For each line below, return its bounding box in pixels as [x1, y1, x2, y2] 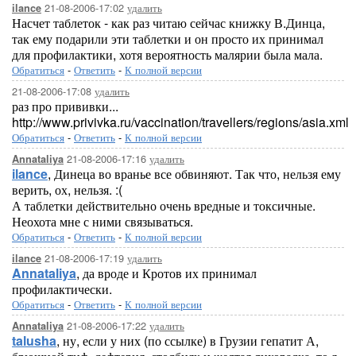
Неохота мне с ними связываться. [12, 212, 193, 230]
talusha [12, 331, 56, 350]
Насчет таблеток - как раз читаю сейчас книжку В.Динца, [12, 14, 325, 32]
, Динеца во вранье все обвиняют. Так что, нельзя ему [48, 164, 341, 183]
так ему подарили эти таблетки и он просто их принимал [12, 29, 323, 48]
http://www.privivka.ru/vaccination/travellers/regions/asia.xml [12, 113, 349, 131]
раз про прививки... [12, 97, 118, 115]
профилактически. [12, 280, 112, 298]
